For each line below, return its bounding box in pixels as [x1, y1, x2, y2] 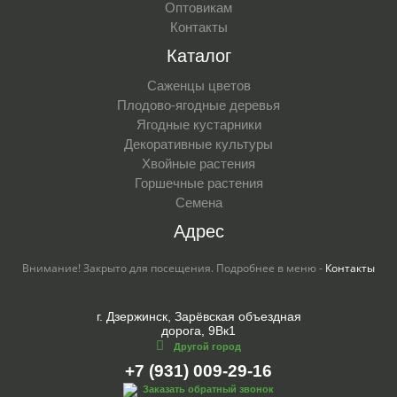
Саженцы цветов [146, 77, 251, 93]
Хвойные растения [142, 155, 255, 171]
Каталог [166, 45, 231, 66]
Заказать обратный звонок [143, 383, 274, 394]
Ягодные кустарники [136, 116, 261, 132]
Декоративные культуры [124, 136, 273, 152]
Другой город [174, 340, 241, 352]
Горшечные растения [134, 175, 263, 191]
